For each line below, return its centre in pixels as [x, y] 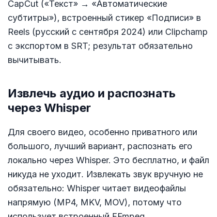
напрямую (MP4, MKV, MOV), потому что [95, 202]
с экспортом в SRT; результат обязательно [100, 46]
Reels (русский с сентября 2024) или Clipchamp [108, 32]
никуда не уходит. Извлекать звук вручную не [105, 174]
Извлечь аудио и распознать [92, 93]
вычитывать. [35, 60]
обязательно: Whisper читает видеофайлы [97, 188]
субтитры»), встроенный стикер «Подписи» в [104, 18]
